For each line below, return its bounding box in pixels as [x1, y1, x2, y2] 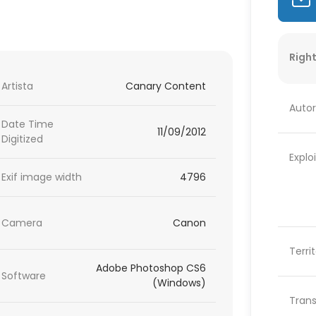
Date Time [1, 117, 54, 132]
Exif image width [1, 170, 83, 185]
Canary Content [126, 79, 207, 94]
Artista [1, 79, 34, 94]
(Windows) [152, 276, 207, 291]
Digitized [1, 132, 44, 147]
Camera [1, 215, 43, 230]
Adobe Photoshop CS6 [96, 261, 207, 276]
